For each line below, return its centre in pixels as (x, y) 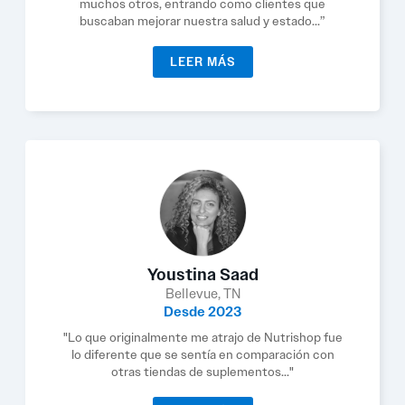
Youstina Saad (202, 275)
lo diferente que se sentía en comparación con (202, 354)
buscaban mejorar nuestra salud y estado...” (202, 21)
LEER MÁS (202, 62)
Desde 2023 (202, 312)
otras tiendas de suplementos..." (202, 372)
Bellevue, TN (202, 294)
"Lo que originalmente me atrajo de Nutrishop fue (202, 337)
